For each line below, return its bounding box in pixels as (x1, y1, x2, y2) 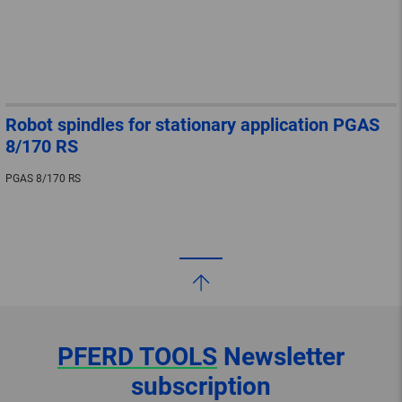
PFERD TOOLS (57, 341, 217, 371)
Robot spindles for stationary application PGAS (5, 113, 380, 135)
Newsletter (217, 341, 345, 371)
